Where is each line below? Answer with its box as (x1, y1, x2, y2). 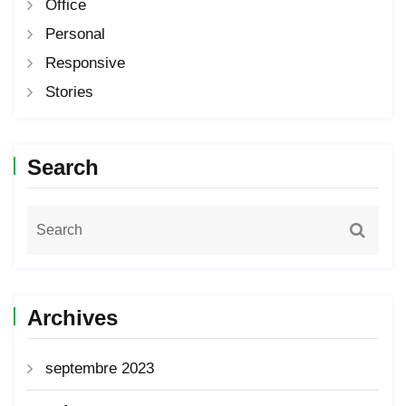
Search (27, 155, 99, 180)
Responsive (45, 54, 125, 72)
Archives (27, 305, 118, 331)
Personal (45, 25, 105, 43)
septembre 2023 (45, 360, 154, 378)
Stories (45, 83, 93, 101)
